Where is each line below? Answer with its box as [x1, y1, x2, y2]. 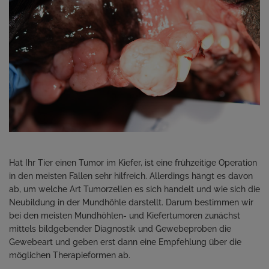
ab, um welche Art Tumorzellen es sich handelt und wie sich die [8, 184, 260, 195]
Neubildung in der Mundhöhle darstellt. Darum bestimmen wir [8, 198, 253, 208]
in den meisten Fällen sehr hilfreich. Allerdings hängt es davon [8, 171, 253, 181]
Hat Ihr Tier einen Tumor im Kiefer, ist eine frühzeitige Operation [8, 158, 257, 168]
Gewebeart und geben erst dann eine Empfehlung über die [8, 237, 241, 247]
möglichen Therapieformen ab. [8, 250, 130, 261]
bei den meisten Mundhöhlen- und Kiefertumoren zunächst [8, 211, 240, 221]
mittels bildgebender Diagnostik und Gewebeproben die [8, 224, 231, 234]
